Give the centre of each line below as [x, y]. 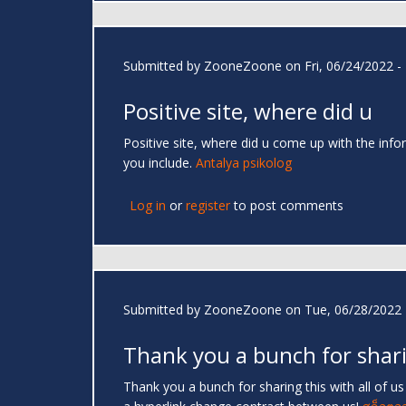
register [208, 206]
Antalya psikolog [244, 163]
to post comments [287, 206]
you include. [159, 163]
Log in [148, 206]
